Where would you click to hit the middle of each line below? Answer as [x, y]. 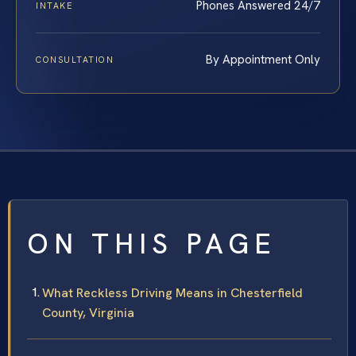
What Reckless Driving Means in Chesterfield [172, 293]
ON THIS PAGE [152, 244]
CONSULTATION [75, 60]
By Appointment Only [263, 60]
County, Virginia [88, 313]
